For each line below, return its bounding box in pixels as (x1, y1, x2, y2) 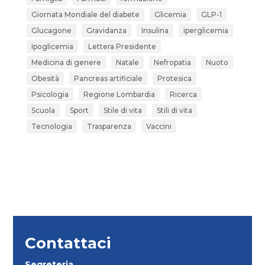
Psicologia (31, 89, 69, 99)
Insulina (141, 25, 169, 35)
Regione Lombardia (83, 89, 155, 99)
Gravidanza (86, 25, 127, 35)
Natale (115, 57, 139, 67)
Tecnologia (31, 121, 72, 131)
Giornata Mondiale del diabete (31, 9, 140, 19)
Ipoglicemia (31, 41, 73, 51)
